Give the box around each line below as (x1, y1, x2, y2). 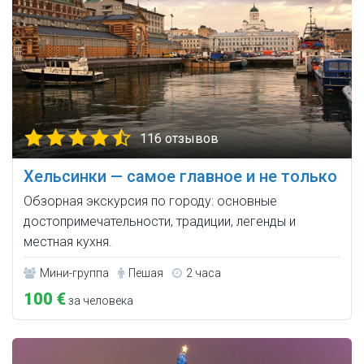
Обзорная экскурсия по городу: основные (24, 193, 277, 210)
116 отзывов (140, 131, 219, 147)
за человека (66, 294, 133, 308)
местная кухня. (24, 234, 112, 250)
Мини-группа (40, 266, 109, 280)
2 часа (186, 266, 221, 280)
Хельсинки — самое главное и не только (24, 167, 337, 187)
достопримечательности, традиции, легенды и (24, 214, 296, 230)
